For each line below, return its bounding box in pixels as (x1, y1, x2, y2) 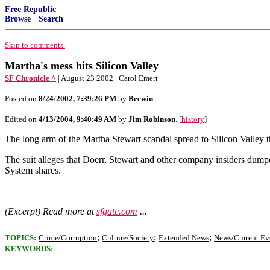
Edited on (5, 115, 39, 124)
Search (39, 14, 63, 24)
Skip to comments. (5, 40, 65, 49)
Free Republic (5, 5, 56, 14)
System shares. (5, 165, 61, 175)
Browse (5, 14, 31, 24)
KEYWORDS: (5, 244, 53, 253)
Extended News (159, 233, 209, 242)
